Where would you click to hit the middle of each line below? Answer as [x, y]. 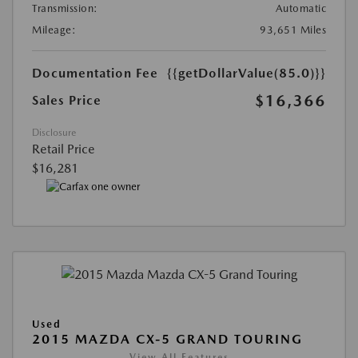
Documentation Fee [95, 73]
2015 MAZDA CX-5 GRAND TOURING [167, 340]
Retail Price [64, 149]
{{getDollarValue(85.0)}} [247, 73]
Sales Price [67, 100]
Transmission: [65, 8]
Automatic [300, 8]
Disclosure [54, 132]
